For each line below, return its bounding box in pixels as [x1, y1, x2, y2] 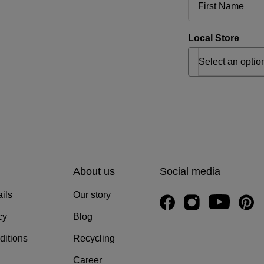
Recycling [72, 233, 115, 244]
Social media [160, 166, 221, 178]
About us [72, 166, 115, 178]
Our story [72, 190, 111, 200]
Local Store [188, 33, 239, 44]
